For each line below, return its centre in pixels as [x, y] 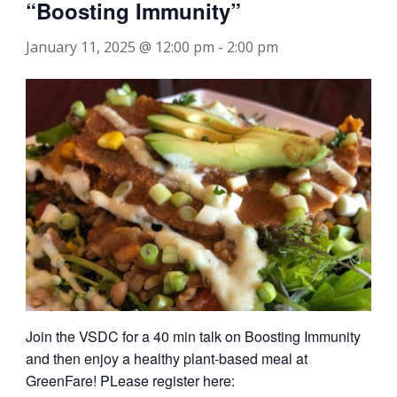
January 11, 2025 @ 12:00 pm [120, 47]
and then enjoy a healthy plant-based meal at [166, 358]
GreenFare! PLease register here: [130, 380]
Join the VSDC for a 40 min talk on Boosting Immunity [193, 336]
